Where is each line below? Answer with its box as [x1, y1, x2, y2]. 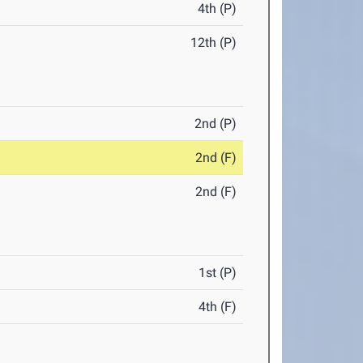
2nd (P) [194, 116, 237, 132]
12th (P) [190, 35, 237, 51]
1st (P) [199, 265, 237, 281]
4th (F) [199, 299, 237, 315]
